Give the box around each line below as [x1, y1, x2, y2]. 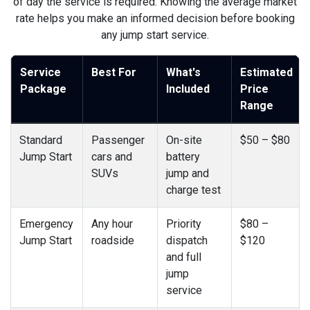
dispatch [166, 233, 208, 247]
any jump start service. [101, 28, 209, 42]
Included [166, 82, 210, 95]
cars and [91, 149, 132, 163]
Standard [19, 133, 62, 147]
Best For [91, 65, 136, 79]
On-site [166, 133, 202, 147]
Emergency [19, 217, 73, 230]
